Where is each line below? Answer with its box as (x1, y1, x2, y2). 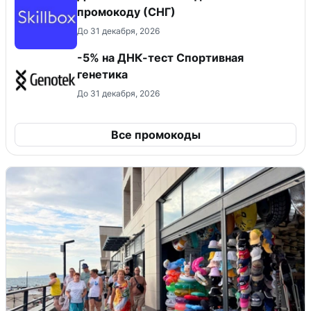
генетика (77, 67, 128, 81)
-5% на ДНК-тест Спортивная (77, 50, 244, 65)
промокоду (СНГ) (77, 4, 176, 19)
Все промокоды (110, 127, 201, 142)
